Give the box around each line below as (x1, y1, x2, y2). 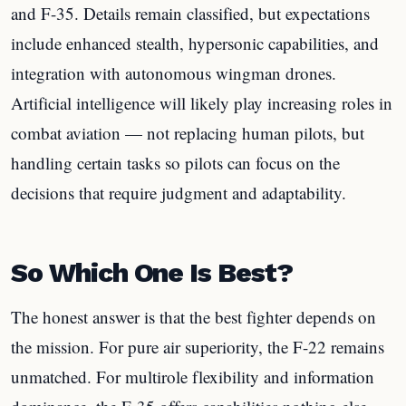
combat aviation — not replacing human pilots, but (11, 121, 364, 144)
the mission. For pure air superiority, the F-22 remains (11, 335, 384, 358)
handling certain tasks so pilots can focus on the (11, 150, 340, 174)
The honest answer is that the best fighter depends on (11, 305, 376, 328)
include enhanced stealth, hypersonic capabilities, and (11, 31, 379, 54)
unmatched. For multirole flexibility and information (11, 365, 374, 388)
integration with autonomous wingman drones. (11, 61, 336, 84)
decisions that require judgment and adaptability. (11, 180, 346, 204)
